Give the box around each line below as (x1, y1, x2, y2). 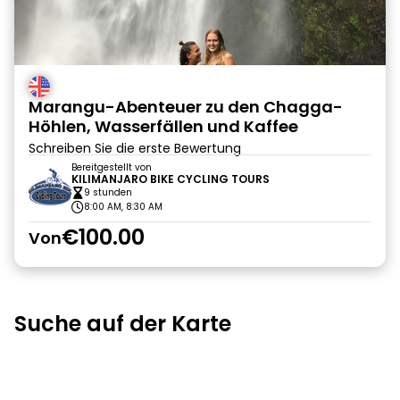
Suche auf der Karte (14, 309, 231, 338)
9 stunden (84, 186, 132, 199)
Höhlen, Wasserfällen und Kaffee (29, 115, 298, 137)
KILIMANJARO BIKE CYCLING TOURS (71, 171, 270, 187)
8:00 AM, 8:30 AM (84, 200, 162, 213)
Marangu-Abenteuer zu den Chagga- (29, 96, 343, 118)
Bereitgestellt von (71, 161, 152, 174)
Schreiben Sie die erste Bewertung (29, 139, 241, 157)
